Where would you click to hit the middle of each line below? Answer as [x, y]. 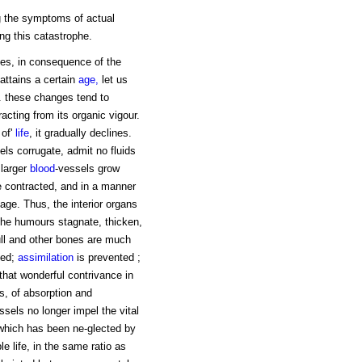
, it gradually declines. [80, 133]
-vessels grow [87, 169]
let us [114, 80]
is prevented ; [107, 258]
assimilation [45, 258]
